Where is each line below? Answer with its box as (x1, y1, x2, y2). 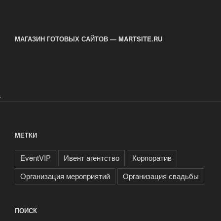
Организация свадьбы (123, 171, 199, 182)
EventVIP (20, 152, 51, 163)
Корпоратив (132, 152, 172, 163)
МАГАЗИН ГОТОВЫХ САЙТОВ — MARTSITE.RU (15, 34, 162, 44)
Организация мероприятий (20, 171, 110, 182)
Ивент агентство (64, 152, 119, 163)
